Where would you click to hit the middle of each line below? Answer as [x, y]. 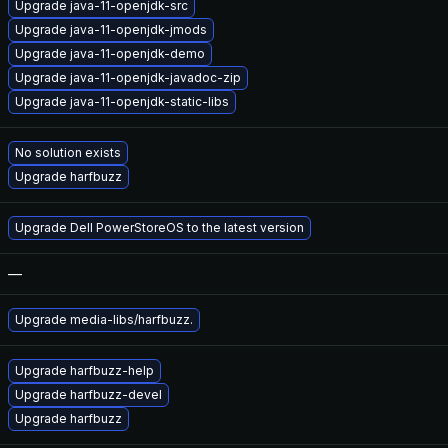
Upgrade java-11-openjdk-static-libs [122, 101]
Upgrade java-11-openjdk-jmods [111, 29]
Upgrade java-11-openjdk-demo [110, 53]
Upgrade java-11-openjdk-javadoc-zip [128, 77]
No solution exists [68, 152]
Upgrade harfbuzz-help [84, 370]
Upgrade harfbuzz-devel [88, 394]
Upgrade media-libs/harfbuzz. [104, 319]
